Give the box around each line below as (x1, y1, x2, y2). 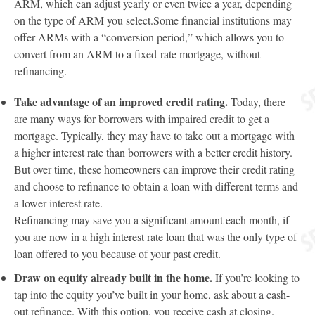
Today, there (228, 94, 285, 109)
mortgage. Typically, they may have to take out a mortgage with (14, 128, 295, 143)
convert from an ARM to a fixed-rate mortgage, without (14, 46, 260, 61)
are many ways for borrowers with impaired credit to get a (14, 111, 269, 126)
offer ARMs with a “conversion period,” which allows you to (14, 30, 284, 44)
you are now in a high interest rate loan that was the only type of (14, 229, 297, 244)
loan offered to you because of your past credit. (14, 246, 221, 261)
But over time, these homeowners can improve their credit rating (14, 162, 295, 176)
